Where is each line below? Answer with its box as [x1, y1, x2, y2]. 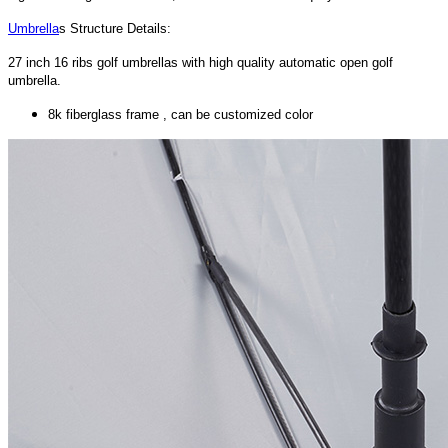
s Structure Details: [59, 21, 171, 37]
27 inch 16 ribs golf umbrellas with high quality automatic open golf [8, 55, 393, 71]
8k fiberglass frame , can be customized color [48, 107, 313, 123]
